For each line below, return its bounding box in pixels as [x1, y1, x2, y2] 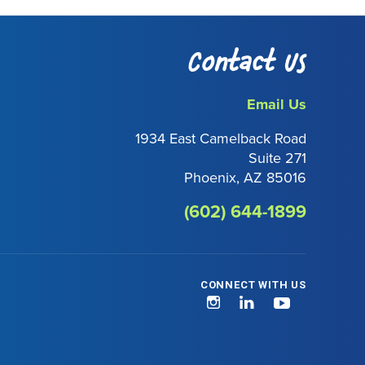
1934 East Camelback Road [135, 128, 306, 149]
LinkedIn [254, 293, 308, 314]
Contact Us [188, 39, 306, 86]
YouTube [290, 293, 343, 314]
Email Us [247, 94, 306, 116]
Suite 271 [248, 147, 306, 169]
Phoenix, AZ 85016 [184, 167, 306, 188]
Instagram [220, 293, 282, 314]
